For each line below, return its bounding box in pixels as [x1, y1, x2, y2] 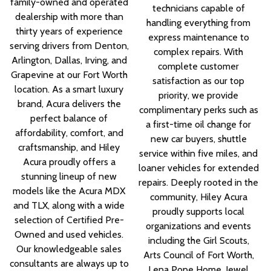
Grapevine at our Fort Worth [10, 69, 128, 81]
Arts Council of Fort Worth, [143, 249, 254, 261]
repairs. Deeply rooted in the [139, 177, 259, 189]
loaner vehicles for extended [138, 162, 259, 174]
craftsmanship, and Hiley [18, 142, 120, 154]
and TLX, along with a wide [13, 200, 125, 212]
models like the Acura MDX [13, 185, 126, 197]
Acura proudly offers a [22, 156, 116, 168]
